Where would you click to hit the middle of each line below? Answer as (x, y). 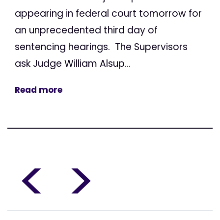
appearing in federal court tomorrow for (108, 14)
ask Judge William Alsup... (73, 64)
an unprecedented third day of (86, 30)
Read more (39, 90)
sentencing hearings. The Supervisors (101, 47)
